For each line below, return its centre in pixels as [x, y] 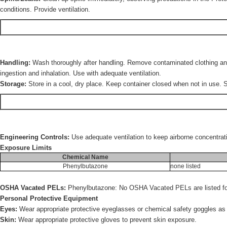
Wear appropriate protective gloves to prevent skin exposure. [106, 220]
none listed [185, 166]
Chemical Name [85, 157]
